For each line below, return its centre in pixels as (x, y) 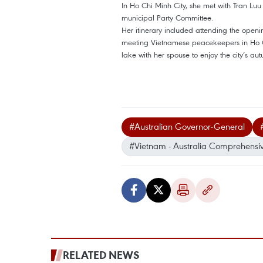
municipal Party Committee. (167, 18)
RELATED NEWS (101, 255)
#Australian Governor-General (187, 126)
